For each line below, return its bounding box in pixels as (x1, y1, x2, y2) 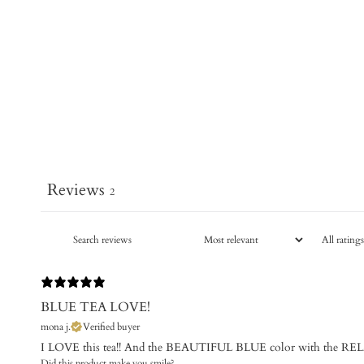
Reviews (47, 178, 105, 201)
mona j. (41, 319, 71, 333)
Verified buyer (83, 319, 140, 333)
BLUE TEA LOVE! (41, 297, 150, 316)
